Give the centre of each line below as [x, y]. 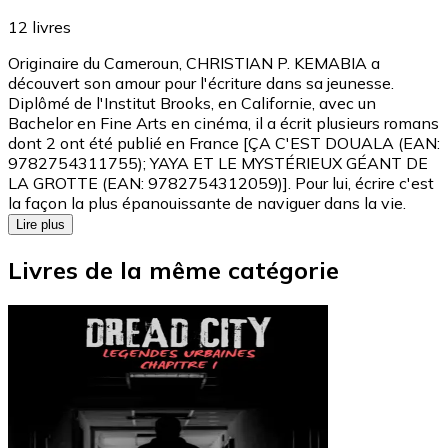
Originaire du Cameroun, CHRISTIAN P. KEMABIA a [194, 62]
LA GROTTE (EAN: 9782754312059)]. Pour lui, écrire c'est [221, 182]
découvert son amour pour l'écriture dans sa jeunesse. [201, 82]
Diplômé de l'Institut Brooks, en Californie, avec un [192, 102]
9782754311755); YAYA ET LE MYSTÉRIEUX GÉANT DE [218, 162]
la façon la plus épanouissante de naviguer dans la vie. [207, 202]
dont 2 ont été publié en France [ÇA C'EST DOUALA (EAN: [224, 142]
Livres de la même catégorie [173, 269]
